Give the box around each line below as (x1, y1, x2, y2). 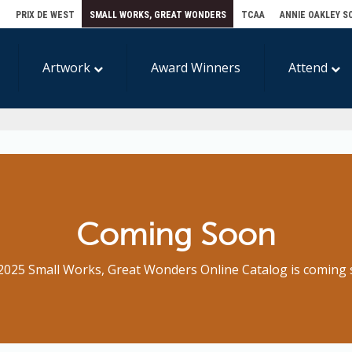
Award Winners (151, 59, 240, 76)
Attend (288, 59, 331, 76)
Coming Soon (76, 215, 276, 253)
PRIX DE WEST (15, 9, 75, 20)
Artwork (42, 59, 93, 76)
